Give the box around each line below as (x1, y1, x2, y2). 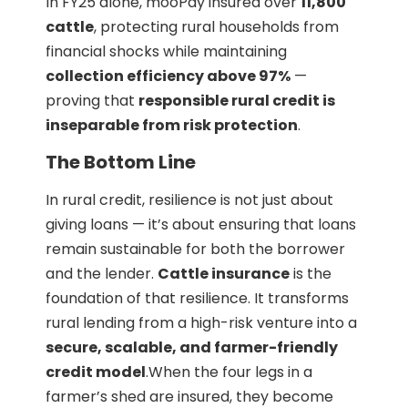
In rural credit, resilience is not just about (46, 189, 333, 210)
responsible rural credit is (138, 90, 335, 112)
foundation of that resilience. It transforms (46, 287, 349, 309)
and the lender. (46, 262, 158, 284)
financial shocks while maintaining (46, 41, 287, 63)
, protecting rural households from (94, 16, 339, 38)
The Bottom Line (46, 148, 196, 175)
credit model (46, 361, 146, 382)
